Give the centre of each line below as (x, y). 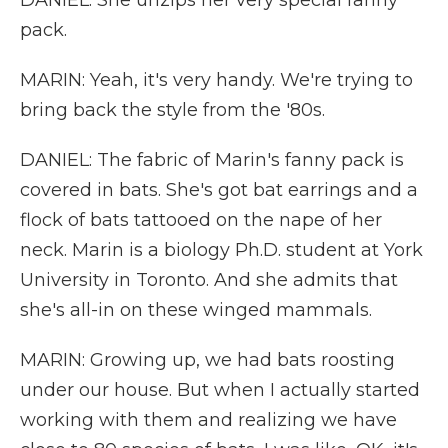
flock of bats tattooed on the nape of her (201, 220)
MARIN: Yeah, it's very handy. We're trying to (216, 80)
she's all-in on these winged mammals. (196, 310)
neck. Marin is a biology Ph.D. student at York (221, 250)
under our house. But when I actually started (220, 390)
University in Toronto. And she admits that (209, 280)
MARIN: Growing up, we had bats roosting (207, 360)
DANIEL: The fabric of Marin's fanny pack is (212, 160)
